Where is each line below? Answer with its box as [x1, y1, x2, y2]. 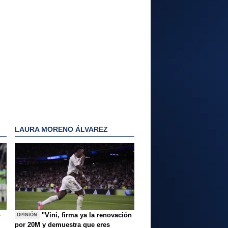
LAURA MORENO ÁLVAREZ [15, 125, 108, 134]
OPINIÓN [17, 212, 38, 218]
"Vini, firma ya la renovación [42, 211, 132, 219]
